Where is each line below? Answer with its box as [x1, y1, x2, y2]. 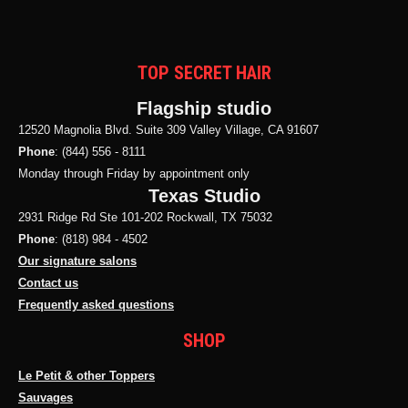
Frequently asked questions [18, 298, 174, 311]
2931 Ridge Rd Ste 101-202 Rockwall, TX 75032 [18, 210, 272, 224]
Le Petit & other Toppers [18, 369, 155, 382]
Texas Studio [148, 186, 260, 206]
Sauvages [18, 391, 73, 404]
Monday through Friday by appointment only [18, 167, 250, 180]
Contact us [18, 276, 78, 290]
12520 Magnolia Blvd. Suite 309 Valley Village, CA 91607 [18, 123, 319, 137]
